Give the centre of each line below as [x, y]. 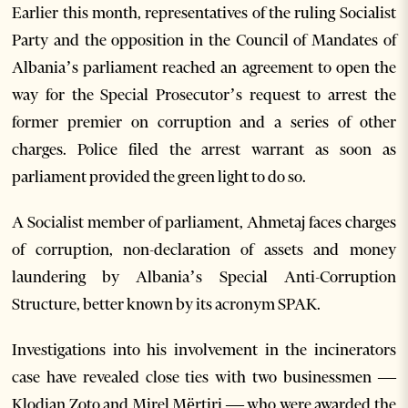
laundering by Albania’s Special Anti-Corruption [204, 277]
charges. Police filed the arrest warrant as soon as [204, 150]
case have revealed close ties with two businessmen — [204, 377]
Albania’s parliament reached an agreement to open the [204, 68]
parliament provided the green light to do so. [161, 177]
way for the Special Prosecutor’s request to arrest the [204, 95]
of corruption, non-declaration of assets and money [204, 250]
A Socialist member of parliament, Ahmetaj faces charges [204, 223]
